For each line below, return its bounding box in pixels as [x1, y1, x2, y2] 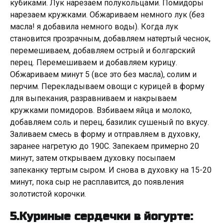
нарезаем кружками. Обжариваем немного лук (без [10, 10, 205, 19]
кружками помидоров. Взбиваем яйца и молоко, [10, 106, 192, 115]
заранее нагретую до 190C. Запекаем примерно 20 [10, 141, 199, 151]
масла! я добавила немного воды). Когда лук [10, 22, 178, 31]
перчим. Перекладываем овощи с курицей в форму [10, 82, 205, 91]
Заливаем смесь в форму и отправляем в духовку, [10, 129, 200, 139]
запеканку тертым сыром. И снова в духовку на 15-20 [10, 165, 212, 175]
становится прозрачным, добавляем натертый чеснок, [10, 34, 211, 43]
